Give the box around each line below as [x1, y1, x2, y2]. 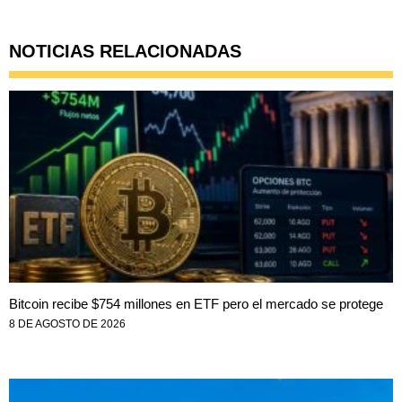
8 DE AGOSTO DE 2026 [9, 318, 126, 331]
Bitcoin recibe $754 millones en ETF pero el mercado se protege [9, 296, 383, 312]
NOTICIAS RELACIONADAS [9, 41, 241, 62]
